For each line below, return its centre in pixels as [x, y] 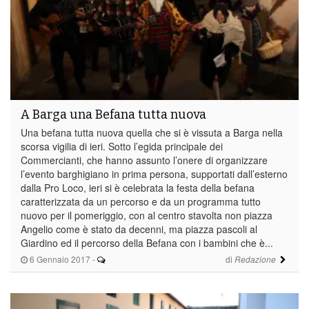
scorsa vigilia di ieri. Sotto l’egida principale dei [122, 146]
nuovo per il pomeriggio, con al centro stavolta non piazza [147, 215]
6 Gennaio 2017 [59, 259]
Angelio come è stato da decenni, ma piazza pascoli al [139, 229]
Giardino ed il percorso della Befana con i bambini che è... [147, 242]
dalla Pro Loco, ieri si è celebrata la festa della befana [138, 187]
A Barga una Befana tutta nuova [113, 114]
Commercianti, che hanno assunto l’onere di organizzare [144, 160]
